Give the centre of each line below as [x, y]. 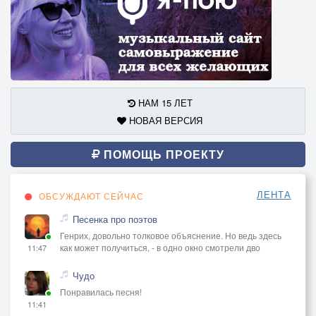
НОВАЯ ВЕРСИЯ [164, 120]
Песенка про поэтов [115, 219]
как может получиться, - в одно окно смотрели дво [160, 247]
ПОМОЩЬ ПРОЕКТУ [162, 154]
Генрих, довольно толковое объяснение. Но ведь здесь [171, 235]
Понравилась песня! [101, 291]
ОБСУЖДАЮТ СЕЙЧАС [90, 195]
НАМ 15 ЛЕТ [164, 102]
